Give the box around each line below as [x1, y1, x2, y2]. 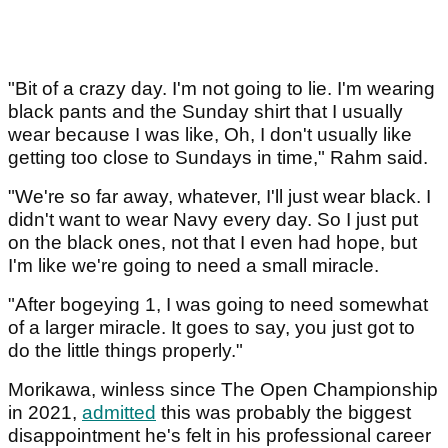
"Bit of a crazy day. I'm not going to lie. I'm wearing [8, 78, 435, 100]
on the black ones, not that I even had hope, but [8, 232, 417, 254]
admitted [82, 402, 156, 424]
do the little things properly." [8, 340, 243, 362]
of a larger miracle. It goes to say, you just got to [8, 317, 415, 339]
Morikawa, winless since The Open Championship [8, 379, 438, 401]
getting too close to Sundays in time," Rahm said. [8, 147, 428, 169]
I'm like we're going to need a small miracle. [8, 255, 379, 277]
